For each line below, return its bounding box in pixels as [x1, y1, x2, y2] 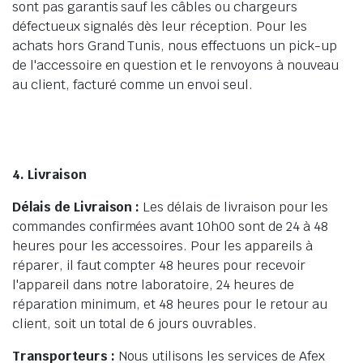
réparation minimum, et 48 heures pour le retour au [12, 296, 327, 313]
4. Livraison [12, 166, 87, 183]
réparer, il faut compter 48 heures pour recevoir [12, 257, 305, 274]
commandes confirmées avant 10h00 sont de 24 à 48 [12, 218, 328, 235]
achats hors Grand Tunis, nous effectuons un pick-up [12, 37, 337, 54]
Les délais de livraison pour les [139, 199, 329, 216]
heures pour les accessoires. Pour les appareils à [12, 237, 313, 254]
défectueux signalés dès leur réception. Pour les [12, 18, 307, 35]
